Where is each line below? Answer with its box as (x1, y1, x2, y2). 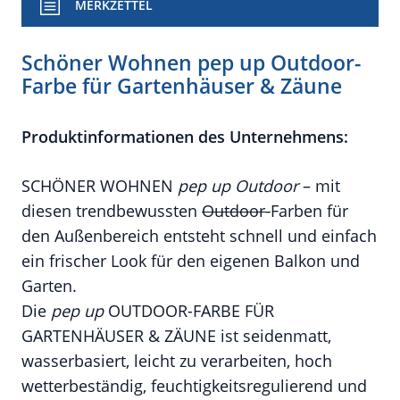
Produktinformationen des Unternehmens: (21, 126, 348, 147)
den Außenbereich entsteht (21, 225, 229, 246)
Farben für (271, 200, 348, 221)
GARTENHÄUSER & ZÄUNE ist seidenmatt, (21, 325, 331, 346)
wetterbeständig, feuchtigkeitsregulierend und (21, 375, 367, 396)
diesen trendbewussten (21, 200, 202, 221)
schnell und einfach (229, 225, 377, 246)
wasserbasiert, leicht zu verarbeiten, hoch (21, 350, 332, 371)
